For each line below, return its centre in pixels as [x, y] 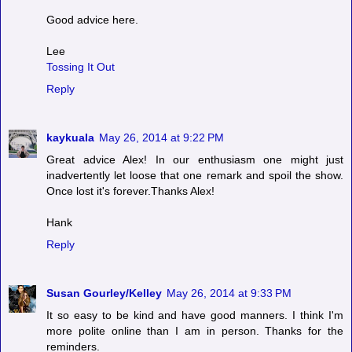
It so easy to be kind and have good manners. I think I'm [195, 315]
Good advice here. [92, 20]
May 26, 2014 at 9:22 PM [161, 138]
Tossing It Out [81, 67]
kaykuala [70, 138]
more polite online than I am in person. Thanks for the [195, 331]
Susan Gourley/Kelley [104, 293]
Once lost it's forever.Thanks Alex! [130, 191]
